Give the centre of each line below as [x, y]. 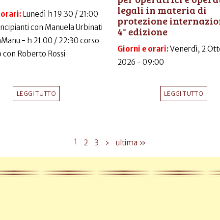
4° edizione [142, 32]
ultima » [131, 143]
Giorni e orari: [144, 49]
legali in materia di [162, 10]
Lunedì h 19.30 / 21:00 [60, 14]
